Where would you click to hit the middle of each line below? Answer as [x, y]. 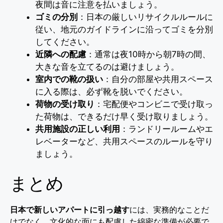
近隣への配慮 [61, 54]
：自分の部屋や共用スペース [158, 79]
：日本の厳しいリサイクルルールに [145, 17]
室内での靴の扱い [69, 79]
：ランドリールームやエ [167, 129]
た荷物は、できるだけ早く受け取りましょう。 [124, 116]
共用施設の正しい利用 [78, 129]
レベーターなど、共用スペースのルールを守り [124, 141]
